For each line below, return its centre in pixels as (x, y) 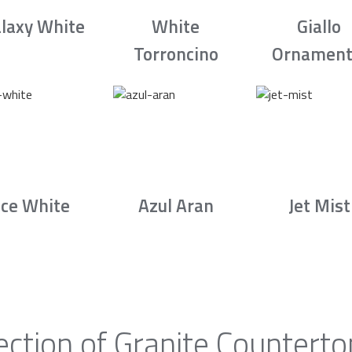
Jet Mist (319, 206)
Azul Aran (176, 206)
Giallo (319, 27)
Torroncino (176, 54)
